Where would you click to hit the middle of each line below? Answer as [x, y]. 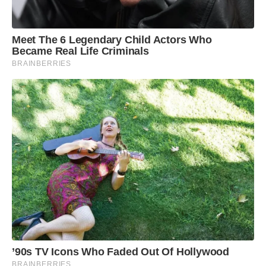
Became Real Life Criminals [80, 51]
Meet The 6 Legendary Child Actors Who [112, 39]
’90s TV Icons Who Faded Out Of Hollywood [121, 251]
